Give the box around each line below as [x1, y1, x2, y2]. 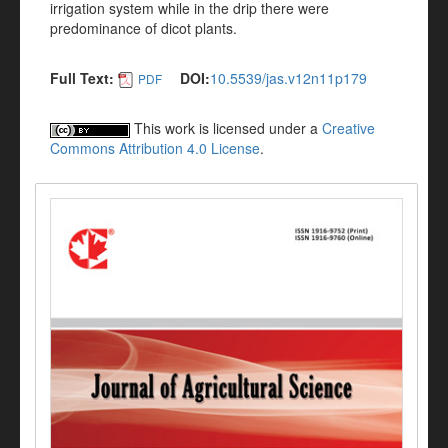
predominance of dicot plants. [50, 18, 237, 38]
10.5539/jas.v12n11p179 [210, 68, 367, 88]
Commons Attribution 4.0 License [50, 138, 260, 159]
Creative [322, 118, 375, 139]
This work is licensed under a [130, 118, 322, 139]
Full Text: [50, 68, 114, 88]
